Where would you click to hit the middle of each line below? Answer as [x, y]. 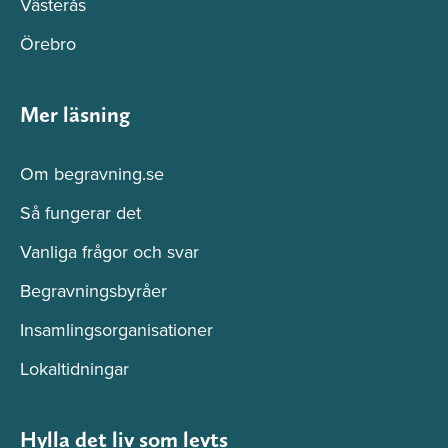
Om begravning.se [92, 174]
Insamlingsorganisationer [116, 330]
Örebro [48, 44]
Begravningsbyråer [93, 291]
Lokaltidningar [74, 369]
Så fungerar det [80, 213]
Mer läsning [75, 114]
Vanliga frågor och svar [109, 252]
